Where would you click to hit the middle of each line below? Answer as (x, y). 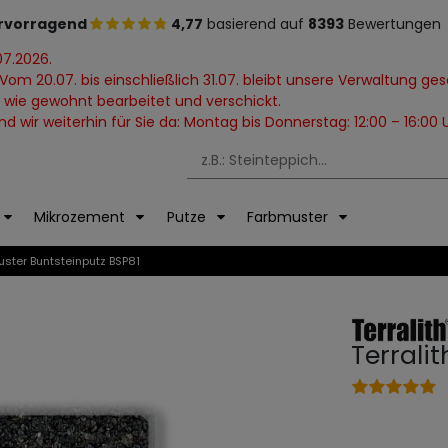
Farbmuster (289, 217)
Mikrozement (82, 217)
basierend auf (255, 24)
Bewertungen (394, 24)
